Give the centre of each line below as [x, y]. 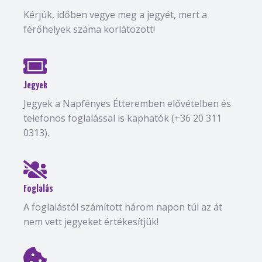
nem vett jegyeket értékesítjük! [91, 221]
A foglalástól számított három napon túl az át [123, 207]
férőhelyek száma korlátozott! [89, 29]
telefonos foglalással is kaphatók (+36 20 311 [123, 118]
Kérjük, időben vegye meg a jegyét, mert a [115, 14]
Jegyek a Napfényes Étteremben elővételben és [127, 103]
